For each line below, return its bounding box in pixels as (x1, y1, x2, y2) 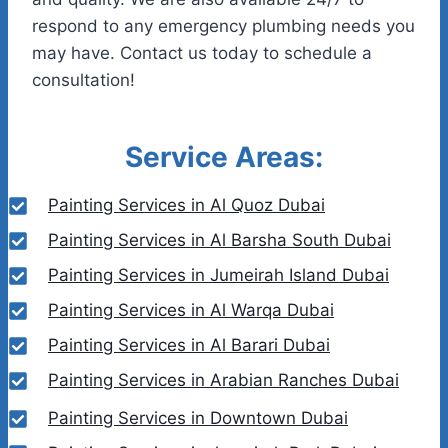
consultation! (32, 69, 135, 90)
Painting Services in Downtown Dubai (48, 408, 348, 429)
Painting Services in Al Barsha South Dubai (48, 230, 391, 251)
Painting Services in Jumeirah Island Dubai (48, 265, 389, 286)
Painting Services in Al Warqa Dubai (48, 300, 334, 321)
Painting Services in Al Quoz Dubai (48, 195, 325, 216)
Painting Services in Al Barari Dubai (48, 335, 330, 356)
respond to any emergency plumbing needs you (32, 15, 415, 36)
